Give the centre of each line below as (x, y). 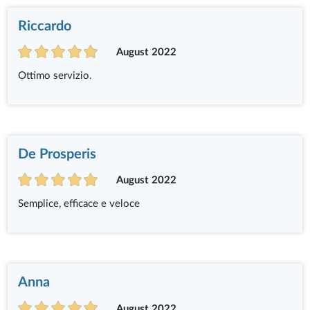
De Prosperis (57, 155)
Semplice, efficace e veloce (79, 204)
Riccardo (45, 26)
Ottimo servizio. (55, 76)
